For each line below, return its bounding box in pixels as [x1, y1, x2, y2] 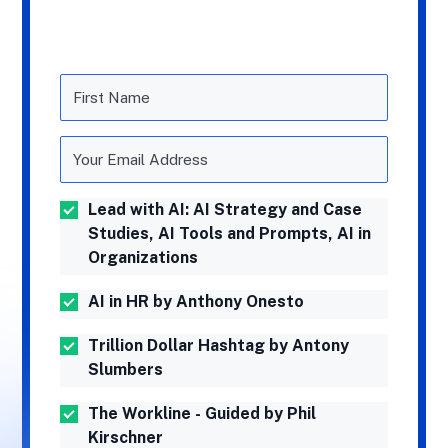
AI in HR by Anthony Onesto [87, 291, 304, 311]
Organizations [87, 247, 198, 267]
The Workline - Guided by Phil [87, 404, 316, 424]
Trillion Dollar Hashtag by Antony [87, 336, 349, 356]
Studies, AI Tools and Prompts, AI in [87, 223, 371, 243]
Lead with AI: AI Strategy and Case [87, 199, 362, 219]
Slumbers [87, 360, 163, 380]
